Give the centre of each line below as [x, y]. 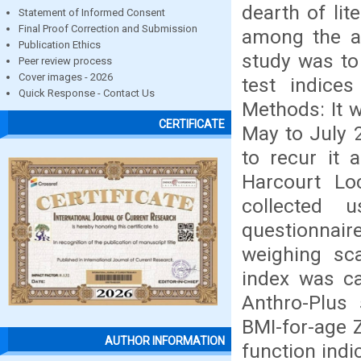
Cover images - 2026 [66, 77]
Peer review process [65, 61]
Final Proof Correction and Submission [108, 29]
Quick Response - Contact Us [87, 93]
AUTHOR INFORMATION [165, 341]
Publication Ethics [60, 45]
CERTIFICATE [192, 124]
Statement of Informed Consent [92, 12]
